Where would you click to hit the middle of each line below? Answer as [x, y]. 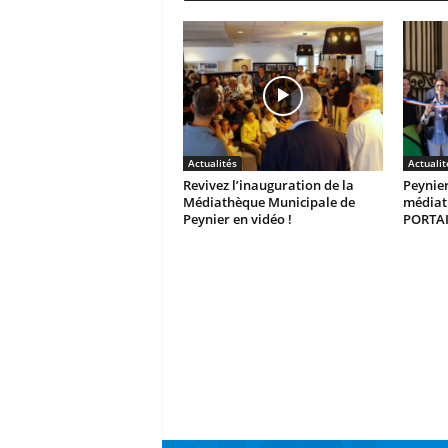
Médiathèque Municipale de [268, 201]
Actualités [212, 162]
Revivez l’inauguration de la [268, 184]
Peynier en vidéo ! [237, 218]
